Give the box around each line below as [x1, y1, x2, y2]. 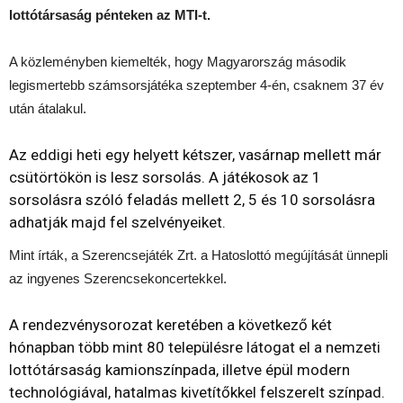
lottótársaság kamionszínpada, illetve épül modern [9, 360, 350, 379]
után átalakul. [9, 100, 86, 116]
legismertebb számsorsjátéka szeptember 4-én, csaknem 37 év [9, 76, 384, 93]
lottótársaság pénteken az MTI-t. [9, 6, 210, 22]
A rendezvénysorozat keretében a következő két [9, 315, 332, 334]
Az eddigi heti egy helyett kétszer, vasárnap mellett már [9, 145, 381, 164]
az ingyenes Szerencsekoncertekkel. [9, 270, 227, 286]
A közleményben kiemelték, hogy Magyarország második [9, 53, 346, 69]
